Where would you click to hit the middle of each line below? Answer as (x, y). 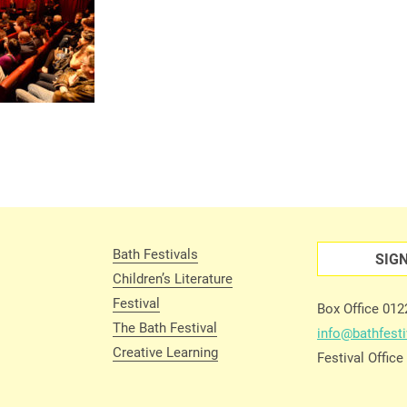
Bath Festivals (155, 253)
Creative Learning (165, 352)
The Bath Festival (165, 327)
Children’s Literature (173, 278)
